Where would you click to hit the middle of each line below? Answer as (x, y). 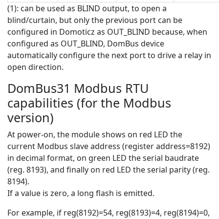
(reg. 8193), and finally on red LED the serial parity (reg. (109, 170)
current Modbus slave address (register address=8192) (109, 146)
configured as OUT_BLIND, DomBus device (86, 44)
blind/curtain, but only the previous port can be (95, 20)
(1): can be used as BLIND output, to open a (87, 9)
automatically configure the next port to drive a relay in (109, 55)
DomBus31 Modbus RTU (78, 88)
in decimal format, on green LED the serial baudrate (103, 158)
